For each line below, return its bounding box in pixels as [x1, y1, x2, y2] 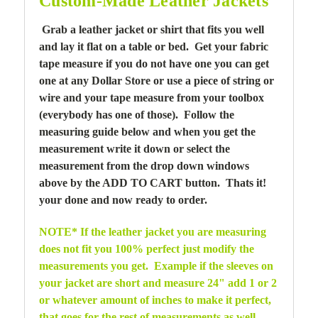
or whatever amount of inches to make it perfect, [39, 293, 271, 306]
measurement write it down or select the [39, 142, 230, 155]
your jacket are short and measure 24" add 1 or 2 [39, 276, 277, 289]
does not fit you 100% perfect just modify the [39, 242, 254, 255]
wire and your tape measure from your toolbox [39, 91, 264, 104]
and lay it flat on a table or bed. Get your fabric [39, 40, 268, 53]
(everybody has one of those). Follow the [39, 108, 234, 121]
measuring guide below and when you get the [39, 125, 256, 138]
